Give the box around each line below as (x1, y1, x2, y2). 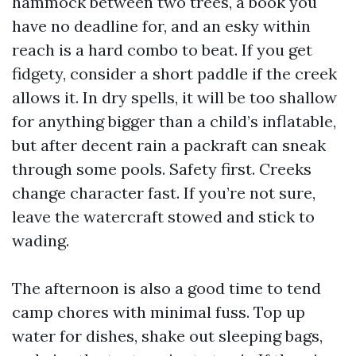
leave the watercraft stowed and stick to (12, 207, 315, 226)
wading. (12, 230, 69, 250)
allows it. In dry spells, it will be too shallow (12, 87, 337, 107)
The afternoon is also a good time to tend (12, 278, 321, 298)
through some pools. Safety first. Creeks (12, 159, 311, 179)
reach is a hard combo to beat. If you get (12, 40, 312, 60)
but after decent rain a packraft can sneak (12, 135, 326, 155)
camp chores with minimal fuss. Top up (12, 302, 305, 322)
